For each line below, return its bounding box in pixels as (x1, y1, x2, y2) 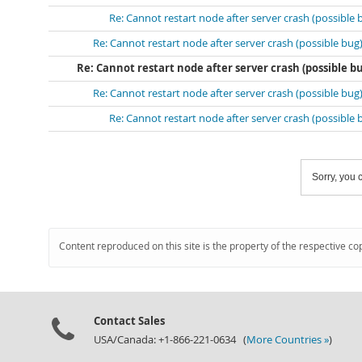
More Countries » (246, 333, 329, 347)
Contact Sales (94, 314, 165, 328)
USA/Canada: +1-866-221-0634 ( (94, 333, 246, 347)
